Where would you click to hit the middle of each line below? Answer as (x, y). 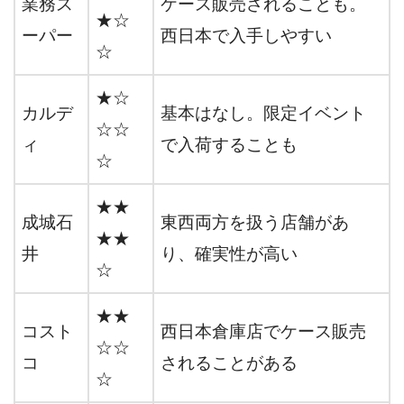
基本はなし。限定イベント (263, 114)
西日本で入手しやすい (246, 36)
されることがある (229, 363)
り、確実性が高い (229, 254)
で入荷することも (229, 145)
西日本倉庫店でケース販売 (263, 332)
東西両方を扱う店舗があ (255, 223)
